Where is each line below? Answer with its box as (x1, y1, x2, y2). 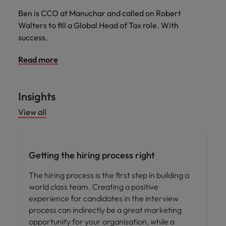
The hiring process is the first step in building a (29, 169, 189, 180)
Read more (18, 54, 58, 65)
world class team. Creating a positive (29, 181, 158, 192)
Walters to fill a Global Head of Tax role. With (18, 20, 179, 30)
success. (18, 32, 51, 42)
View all (18, 106, 46, 117)
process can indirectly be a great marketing (29, 204, 182, 215)
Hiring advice (24, 121, 60, 129)
